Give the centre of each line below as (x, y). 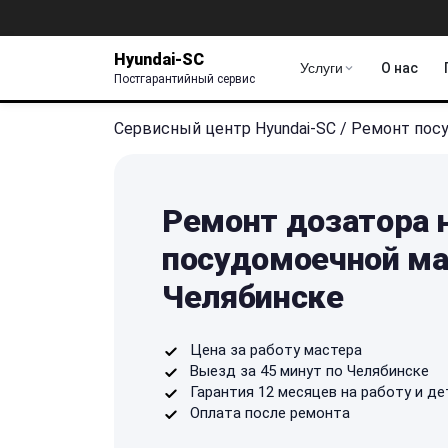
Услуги (321, 68)
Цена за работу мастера (276, 349)
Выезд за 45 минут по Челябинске (309, 370)
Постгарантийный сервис (184, 78)
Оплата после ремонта (270, 412)
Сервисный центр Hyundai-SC (225, 128)
